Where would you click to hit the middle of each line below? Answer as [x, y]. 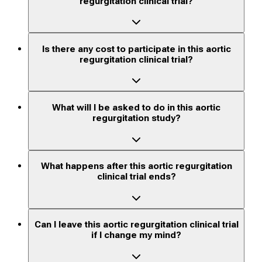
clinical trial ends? [136, 177]
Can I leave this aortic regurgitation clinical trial [136, 225]
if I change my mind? [137, 235]
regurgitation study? [136, 118]
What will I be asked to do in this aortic [137, 108]
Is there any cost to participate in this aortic [136, 49]
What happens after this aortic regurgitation [136, 166]
